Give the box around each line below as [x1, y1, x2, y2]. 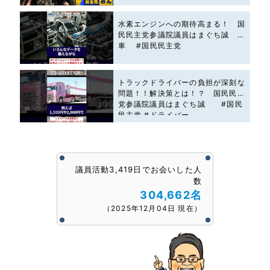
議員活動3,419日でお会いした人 [75, 165, 202, 175]
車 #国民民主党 [118, 40, 182, 50]
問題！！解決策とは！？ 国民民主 [118, 89, 245, 98]
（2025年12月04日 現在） [102, 204, 202, 213]
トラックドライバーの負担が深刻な [118, 78, 245, 87]
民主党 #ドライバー [118, 110, 190, 120]
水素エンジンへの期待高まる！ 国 [118, 19, 245, 28]
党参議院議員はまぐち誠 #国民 [118, 99, 243, 109]
